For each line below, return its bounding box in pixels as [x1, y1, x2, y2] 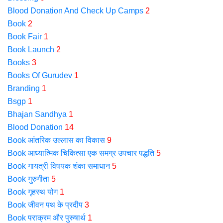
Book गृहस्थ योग [7, 188, 58, 196]
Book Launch [7, 45, 54, 54]
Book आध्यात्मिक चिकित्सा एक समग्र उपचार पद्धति [7, 149, 154, 157]
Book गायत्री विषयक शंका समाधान [7, 162, 110, 170]
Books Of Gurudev [7, 71, 72, 80]
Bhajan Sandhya [7, 110, 67, 118]
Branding [7, 84, 40, 93]
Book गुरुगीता [7, 175, 49, 183]
